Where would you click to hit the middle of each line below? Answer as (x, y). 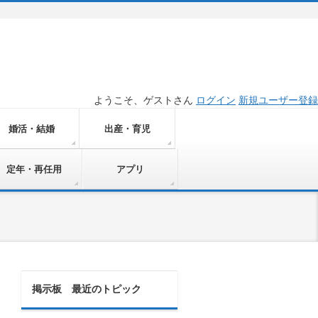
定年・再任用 (34, 169)
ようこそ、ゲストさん (145, 100)
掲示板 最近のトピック (87, 289)
